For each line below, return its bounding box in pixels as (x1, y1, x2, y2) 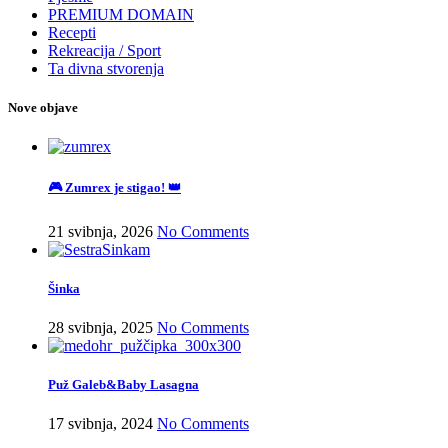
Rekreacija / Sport (48, 41, 161, 59)
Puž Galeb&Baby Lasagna (48, 377, 199, 393)
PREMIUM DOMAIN (48, 5, 194, 23)
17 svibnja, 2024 (48, 415, 153, 433)
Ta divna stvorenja (48, 59, 164, 77)
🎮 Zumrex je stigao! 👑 (48, 180, 181, 196)
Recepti (48, 23, 96, 41)
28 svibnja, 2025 (48, 318, 153, 336)
